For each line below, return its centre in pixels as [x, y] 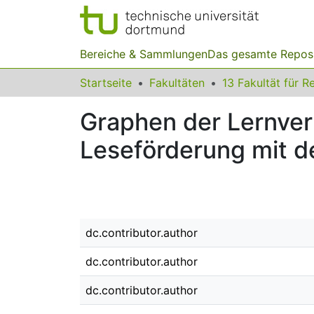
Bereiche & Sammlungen [144, 54]
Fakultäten [177, 83]
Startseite [106, 83]
